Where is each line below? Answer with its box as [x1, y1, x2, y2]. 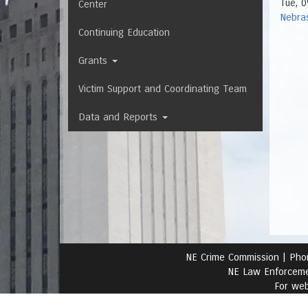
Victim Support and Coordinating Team [78, 82, 247, 96]
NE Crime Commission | [186, 251, 289, 264]
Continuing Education [78, 26, 170, 39]
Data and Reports [78, 111, 161, 124]
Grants [78, 54, 111, 67]
